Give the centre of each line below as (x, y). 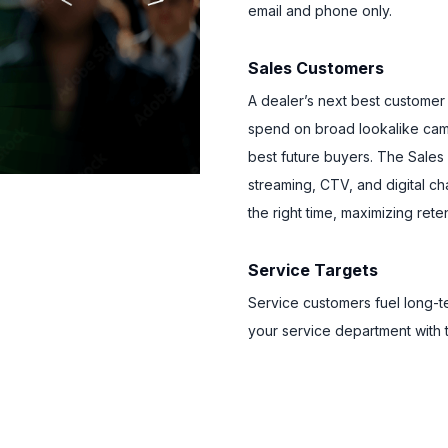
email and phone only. (320, 11)
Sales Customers (316, 68)
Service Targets (313, 270)
